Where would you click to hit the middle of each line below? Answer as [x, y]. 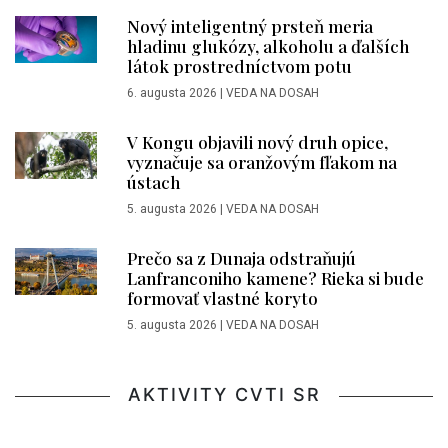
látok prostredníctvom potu [239, 66]
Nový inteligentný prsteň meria [250, 26]
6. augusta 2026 [172, 93]
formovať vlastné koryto [222, 298]
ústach [153, 182]
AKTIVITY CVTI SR [224, 395]
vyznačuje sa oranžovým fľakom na [262, 162]
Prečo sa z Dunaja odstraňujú [241, 258]
